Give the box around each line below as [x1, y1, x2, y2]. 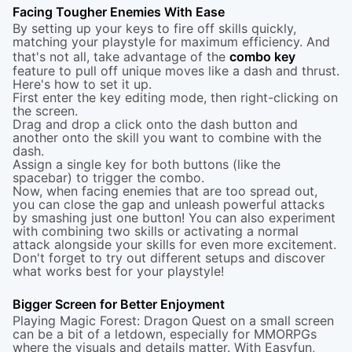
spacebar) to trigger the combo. [13, 170, 204, 185]
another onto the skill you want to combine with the [13, 130, 321, 145]
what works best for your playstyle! [13, 263, 224, 279]
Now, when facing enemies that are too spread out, [13, 183, 317, 199]
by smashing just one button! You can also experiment [13, 210, 335, 225]
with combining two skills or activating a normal [13, 223, 299, 239]
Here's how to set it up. [13, 76, 152, 92]
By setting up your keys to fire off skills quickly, [13, 20, 296, 36]
